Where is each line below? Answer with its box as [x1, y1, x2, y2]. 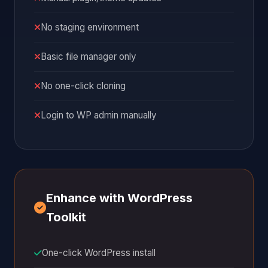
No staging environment [41, 21, 139, 33]
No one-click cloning [41, 80, 126, 92]
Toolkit [46, 209, 86, 224]
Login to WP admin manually [41, 109, 157, 121]
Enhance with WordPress [46, 190, 193, 205]
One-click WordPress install [42, 246, 156, 258]
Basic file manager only [41, 50, 136, 62]
